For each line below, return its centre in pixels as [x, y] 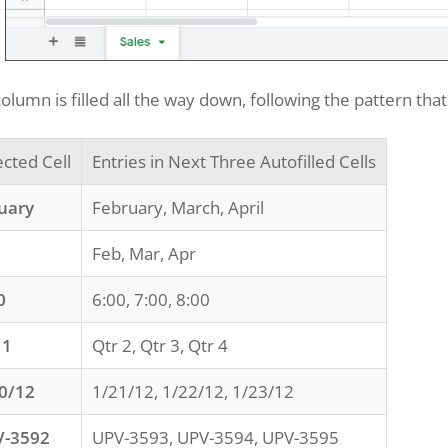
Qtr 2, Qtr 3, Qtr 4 [160, 345]
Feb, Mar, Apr [144, 253]
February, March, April [178, 207]
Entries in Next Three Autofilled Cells [234, 161]
